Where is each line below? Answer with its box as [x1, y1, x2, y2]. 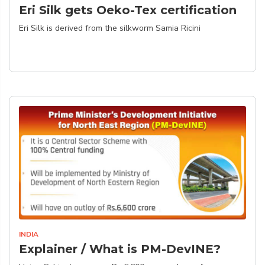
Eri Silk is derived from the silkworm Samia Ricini [19, 22, 201, 34]
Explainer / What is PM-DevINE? [19, 242, 221, 256]
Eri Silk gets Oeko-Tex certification [19, 3, 237, 17]
